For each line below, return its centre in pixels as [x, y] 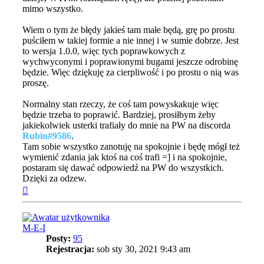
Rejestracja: [70, 249]
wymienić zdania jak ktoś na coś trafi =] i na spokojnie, [125, 157]
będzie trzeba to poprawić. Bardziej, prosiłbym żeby [119, 115]
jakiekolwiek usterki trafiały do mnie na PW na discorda [126, 126]
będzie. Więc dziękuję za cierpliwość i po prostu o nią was [131, 72]
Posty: [58, 239]
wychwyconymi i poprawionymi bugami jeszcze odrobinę [130, 62]
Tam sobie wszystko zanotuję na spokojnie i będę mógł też [131, 147]
